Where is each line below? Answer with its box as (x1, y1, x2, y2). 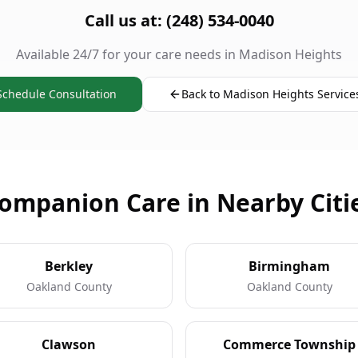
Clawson (42, 336, 96, 353)
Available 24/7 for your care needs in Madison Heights (16, 46, 342, 63)
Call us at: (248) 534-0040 (84, 10, 274, 31)
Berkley (45, 257, 93, 275)
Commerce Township (223, 336, 356, 353)
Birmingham (249, 257, 330, 275)
